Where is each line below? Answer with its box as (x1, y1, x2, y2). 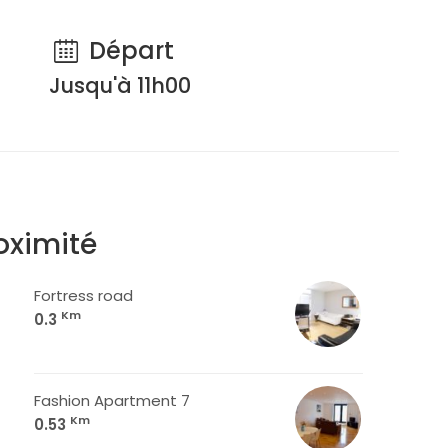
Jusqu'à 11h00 (49, 71, 191, 100)
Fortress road (34, 285, 133, 306)
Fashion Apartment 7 (34, 390, 190, 411)
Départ (82, 34, 174, 67)
